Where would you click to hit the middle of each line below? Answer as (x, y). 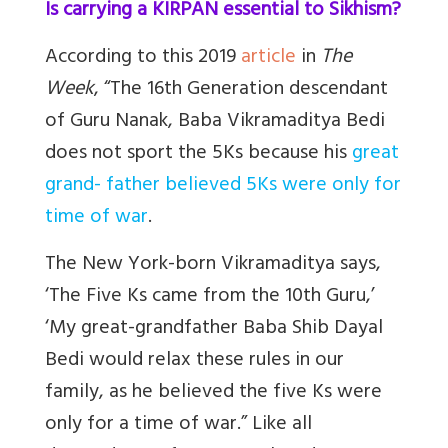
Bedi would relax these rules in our (194, 361)
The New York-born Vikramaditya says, (213, 265)
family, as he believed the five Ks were (213, 393)
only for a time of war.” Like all (178, 425)
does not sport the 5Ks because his (198, 154)
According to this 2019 (143, 58)
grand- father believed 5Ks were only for (223, 186)
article (268, 58)
